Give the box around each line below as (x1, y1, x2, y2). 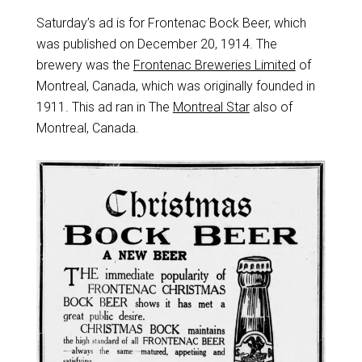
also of (249, 99, 293, 115)
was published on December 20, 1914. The (36, 36, 277, 52)
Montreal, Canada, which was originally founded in (36, 78, 315, 94)
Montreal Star (172, 99, 250, 115)
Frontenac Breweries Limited (133, 57, 296, 73)
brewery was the (36, 57, 133, 73)
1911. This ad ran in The (36, 99, 173, 115)
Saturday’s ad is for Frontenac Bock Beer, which (36, 15, 306, 31)
